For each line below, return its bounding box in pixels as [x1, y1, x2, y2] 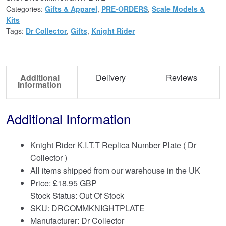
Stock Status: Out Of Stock [30, 190, 124, 202]
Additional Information [6, 108, 131, 128]
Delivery [95, 71, 126, 83]
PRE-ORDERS [101, 4, 148, 14]
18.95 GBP [58, 177, 97, 189]
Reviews [166, 71, 198, 83]
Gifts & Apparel [45, 4, 97, 14]
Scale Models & [152, 4, 205, 14]
